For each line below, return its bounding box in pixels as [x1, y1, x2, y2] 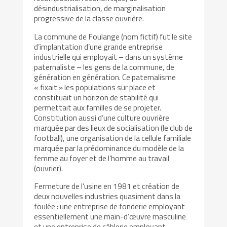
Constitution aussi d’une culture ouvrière [34, 111, 170, 124]
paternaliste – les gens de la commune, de [34, 60, 175, 73]
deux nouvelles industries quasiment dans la [34, 190, 181, 203]
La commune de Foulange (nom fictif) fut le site [34, 30, 193, 43]
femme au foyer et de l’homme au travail [34, 152, 170, 164]
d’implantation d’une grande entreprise [34, 40, 163, 53]
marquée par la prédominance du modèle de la [34, 141, 184, 154]
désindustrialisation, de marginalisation [34, 2, 166, 14]
